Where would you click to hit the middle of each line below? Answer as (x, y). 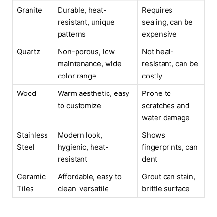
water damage (166, 117)
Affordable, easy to (90, 176)
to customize (80, 105)
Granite (30, 10)
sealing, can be (167, 22)
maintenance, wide (90, 63)
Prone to (157, 93)
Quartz (29, 51)
